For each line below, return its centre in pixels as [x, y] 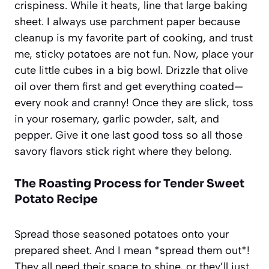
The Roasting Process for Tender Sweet [129, 183]
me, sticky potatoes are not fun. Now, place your [134, 54]
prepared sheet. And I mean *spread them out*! [132, 250]
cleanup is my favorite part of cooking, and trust [134, 38]
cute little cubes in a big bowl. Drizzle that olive [131, 70]
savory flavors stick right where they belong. [123, 151]
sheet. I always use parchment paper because [127, 21]
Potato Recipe [56, 199]
